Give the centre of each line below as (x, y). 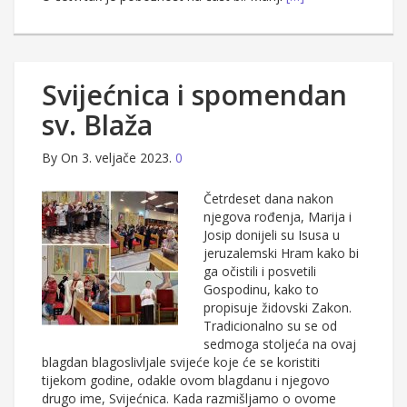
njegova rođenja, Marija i (278, 217)
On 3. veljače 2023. (116, 158)
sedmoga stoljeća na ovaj (280, 344)
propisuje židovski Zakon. (278, 308)
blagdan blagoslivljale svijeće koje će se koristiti (181, 362)
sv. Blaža (97, 125)
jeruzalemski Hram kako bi (281, 253)
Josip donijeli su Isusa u (272, 235)
